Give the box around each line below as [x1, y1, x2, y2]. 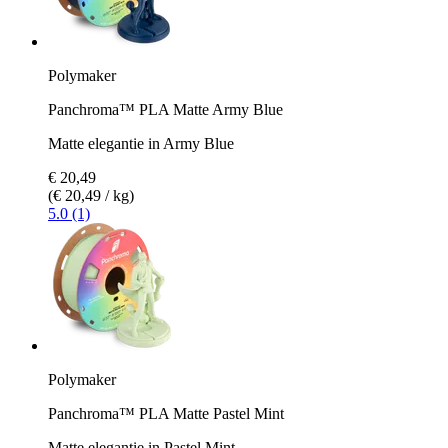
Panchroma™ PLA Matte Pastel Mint [48, 404, 284, 422]
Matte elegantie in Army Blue [48, 134, 234, 152]
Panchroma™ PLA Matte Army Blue [48, 100, 283, 118]
